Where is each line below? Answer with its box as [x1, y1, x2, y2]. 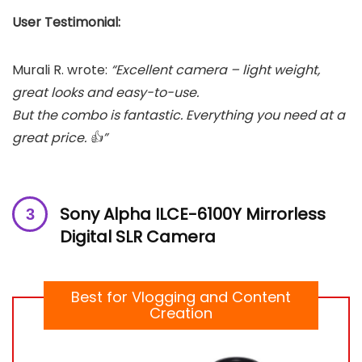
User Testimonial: [12, 13, 120, 32]
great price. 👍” [12, 128, 107, 147]
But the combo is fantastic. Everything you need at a [12, 106, 345, 124]
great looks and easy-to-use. [12, 83, 199, 102]
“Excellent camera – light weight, [111, 61, 320, 79]
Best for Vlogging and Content [71, 287, 291, 307]
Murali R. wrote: [12, 61, 111, 79]
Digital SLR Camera [60, 225, 216, 248]
